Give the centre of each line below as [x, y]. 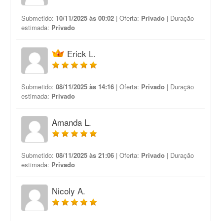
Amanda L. [72, 122]
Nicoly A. [69, 191]
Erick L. [81, 54]
